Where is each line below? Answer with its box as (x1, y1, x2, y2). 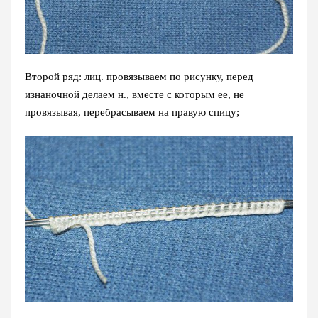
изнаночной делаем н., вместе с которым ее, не (25, 88, 244, 100)
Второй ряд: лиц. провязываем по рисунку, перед (25, 70, 253, 82)
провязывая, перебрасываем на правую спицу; (25, 106, 239, 118)
